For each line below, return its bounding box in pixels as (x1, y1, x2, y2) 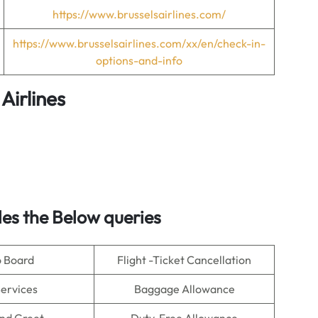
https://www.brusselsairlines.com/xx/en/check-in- (13, 36, 265, 50)
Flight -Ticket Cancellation (117, 253, 251, 267)
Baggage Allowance (133, 282, 235, 296)
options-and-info (96, 53, 182, 67)
